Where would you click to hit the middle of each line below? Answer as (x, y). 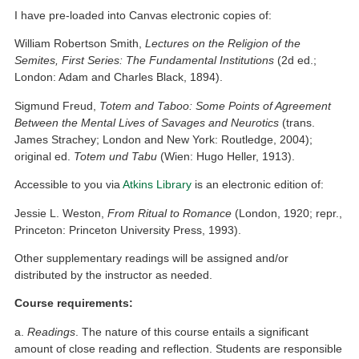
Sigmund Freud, (57, 105)
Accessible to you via (69, 185)
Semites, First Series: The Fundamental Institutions (145, 61)
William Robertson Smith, (80, 44)
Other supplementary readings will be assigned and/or (152, 258)
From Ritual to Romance (170, 213)
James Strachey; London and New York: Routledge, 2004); (164, 139)
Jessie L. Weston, (61, 213)
